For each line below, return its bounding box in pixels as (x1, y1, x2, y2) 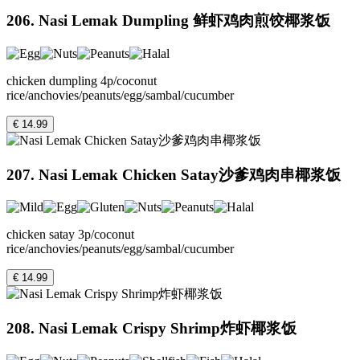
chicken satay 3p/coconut (6, 227, 134, 242)
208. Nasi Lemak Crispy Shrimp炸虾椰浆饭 (6, 320, 297, 337)
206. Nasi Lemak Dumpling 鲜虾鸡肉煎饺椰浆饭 (6, 12, 330, 30)
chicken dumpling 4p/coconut (6, 73, 157, 88)
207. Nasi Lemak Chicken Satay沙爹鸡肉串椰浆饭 (6, 166, 341, 183)
